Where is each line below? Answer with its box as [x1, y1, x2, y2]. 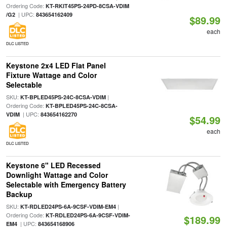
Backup [6, 189, 32, 199]
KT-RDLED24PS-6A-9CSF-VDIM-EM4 [20, 203, 116, 210]
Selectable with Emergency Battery [6, 179, 126, 190]
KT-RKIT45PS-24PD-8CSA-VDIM [45, 2, 129, 10]
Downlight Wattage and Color [6, 170, 108, 180]
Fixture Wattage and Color [6, 70, 97, 80]
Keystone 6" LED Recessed [6, 160, 101, 170]
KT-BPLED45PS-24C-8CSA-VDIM [20, 93, 106, 101]
